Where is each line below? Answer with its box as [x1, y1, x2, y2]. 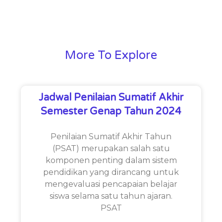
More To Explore [65, 48, 157, 63]
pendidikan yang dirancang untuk [43, 167, 179, 177]
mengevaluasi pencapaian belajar [45, 179, 177, 189]
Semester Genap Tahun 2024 [41, 106, 181, 118]
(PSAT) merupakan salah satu [52, 144, 170, 154]
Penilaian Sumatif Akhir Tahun [51, 132, 171, 142]
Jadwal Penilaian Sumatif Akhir [39, 92, 183, 104]
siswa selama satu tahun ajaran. [50, 191, 172, 201]
